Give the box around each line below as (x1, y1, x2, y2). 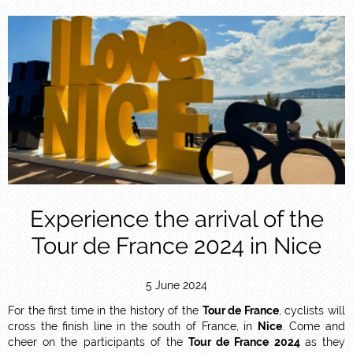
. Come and (281, 319, 346, 333)
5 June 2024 (146, 278, 207, 292)
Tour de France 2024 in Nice (32, 232, 321, 260)
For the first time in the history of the (8, 303, 203, 317)
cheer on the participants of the (8, 335, 189, 348)
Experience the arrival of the (29, 206, 324, 233)
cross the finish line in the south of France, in (8, 319, 258, 333)
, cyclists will (278, 303, 346, 317)
